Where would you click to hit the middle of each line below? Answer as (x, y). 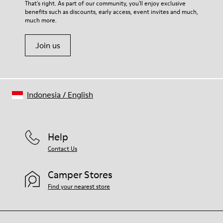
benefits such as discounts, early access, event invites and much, (111, 12)
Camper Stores (80, 175)
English (80, 95)
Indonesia (44, 95)
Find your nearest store (79, 186)
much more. (41, 20)
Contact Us (62, 149)
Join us (48, 45)
